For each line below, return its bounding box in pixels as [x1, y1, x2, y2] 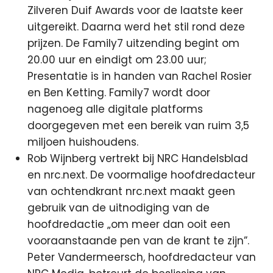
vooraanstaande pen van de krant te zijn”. [27, 233, 250, 248]
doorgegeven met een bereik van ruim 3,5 [27, 118, 250, 133]
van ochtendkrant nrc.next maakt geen [27, 184, 236, 199]
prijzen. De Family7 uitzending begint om [27, 36, 240, 51]
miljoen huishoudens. [27, 135, 139, 149]
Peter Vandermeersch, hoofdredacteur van [27, 250, 257, 264]
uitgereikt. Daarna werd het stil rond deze [27, 19, 246, 34]
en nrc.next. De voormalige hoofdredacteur [27, 168, 256, 182]
